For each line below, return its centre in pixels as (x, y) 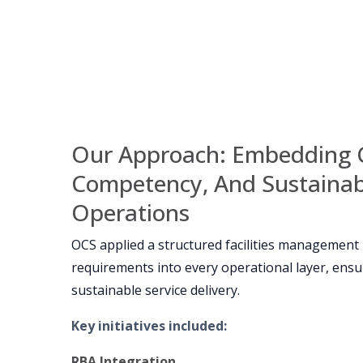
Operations (130, 212)
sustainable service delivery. (156, 290)
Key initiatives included (147, 325)
